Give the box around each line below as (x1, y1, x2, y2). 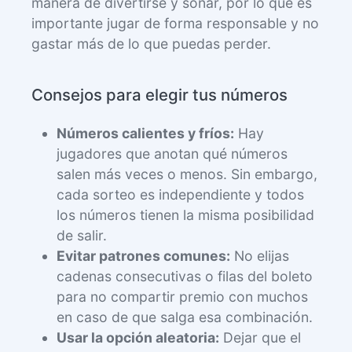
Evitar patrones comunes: (57, 247, 230, 264)
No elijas (230, 247, 289, 264)
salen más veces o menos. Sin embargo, (57, 165, 317, 182)
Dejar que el (219, 328, 301, 346)
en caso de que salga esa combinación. (57, 308, 313, 325)
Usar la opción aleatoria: (57, 328, 219, 346)
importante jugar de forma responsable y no (31, 14, 319, 31)
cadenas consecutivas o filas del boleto (57, 267, 313, 284)
